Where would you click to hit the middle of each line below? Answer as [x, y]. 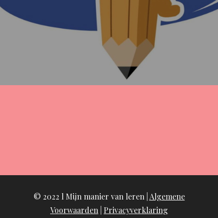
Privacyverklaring [136, 210]
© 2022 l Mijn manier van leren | [91, 196]
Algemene [167, 196]
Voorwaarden [74, 210]
